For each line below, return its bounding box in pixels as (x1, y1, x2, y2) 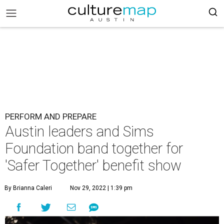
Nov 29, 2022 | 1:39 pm (70, 184, 132, 191)
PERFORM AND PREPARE (5, 111, 96, 121)
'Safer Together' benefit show (5, 157, 181, 174)
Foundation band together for (5, 140, 183, 157)
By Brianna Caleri (4, 184, 52, 191)
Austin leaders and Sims (5, 123, 154, 140)
